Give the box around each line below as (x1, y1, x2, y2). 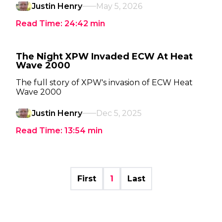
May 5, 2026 (96, 1, 142, 11)
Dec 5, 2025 (96, 109, 142, 118)
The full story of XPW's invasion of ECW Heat (16, 78, 193, 87)
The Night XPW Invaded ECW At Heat (16, 51, 193, 62)
